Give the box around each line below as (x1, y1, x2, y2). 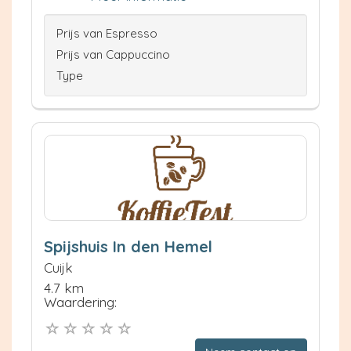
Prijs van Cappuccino (56, 47, 170, 63)
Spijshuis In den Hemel (44, 237, 212, 257)
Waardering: (44, 294, 117, 311)
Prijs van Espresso (56, 26, 157, 42)
